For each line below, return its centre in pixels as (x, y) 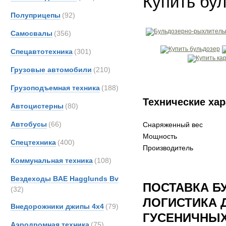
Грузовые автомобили (51, 70)
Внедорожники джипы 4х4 (57, 206)
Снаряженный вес (173, 125)
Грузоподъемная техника (55, 88)
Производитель (168, 148)
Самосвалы (32, 33)
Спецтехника (33, 142)
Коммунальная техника (52, 160)
